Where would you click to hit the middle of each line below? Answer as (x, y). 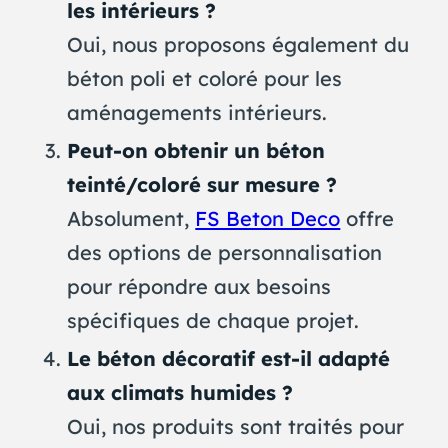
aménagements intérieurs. (197, 112)
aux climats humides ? (180, 392)
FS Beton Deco (268, 218)
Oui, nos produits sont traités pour (236, 426)
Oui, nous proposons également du (238, 44)
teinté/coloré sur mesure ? (202, 184)
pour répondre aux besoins (199, 286)
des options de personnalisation (225, 252)
